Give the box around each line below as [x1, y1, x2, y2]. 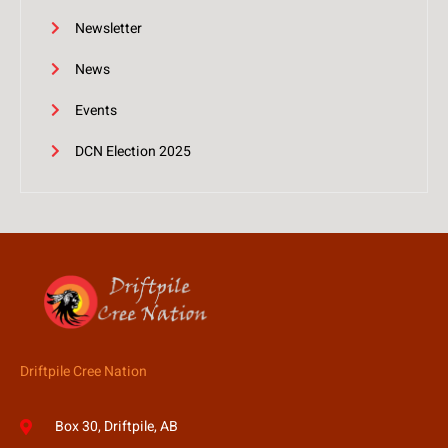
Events [75, 99, 117, 121]
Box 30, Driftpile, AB [55, 416, 178, 438]
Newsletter [75, 17, 142, 39]
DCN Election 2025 [75, 140, 191, 162]
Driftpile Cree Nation [20, 360, 147, 382]
